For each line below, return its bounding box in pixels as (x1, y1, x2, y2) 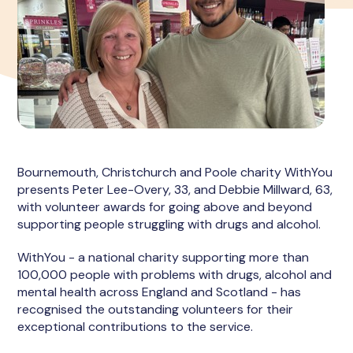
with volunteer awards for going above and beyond (17, 199, 313, 215)
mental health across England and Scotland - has (17, 284, 302, 300)
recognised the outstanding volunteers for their (17, 301, 294, 318)
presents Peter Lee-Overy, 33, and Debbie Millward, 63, (17, 181, 333, 198)
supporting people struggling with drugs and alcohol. (17, 216, 321, 232)
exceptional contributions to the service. (17, 318, 254, 335)
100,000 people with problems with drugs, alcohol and (17, 266, 333, 283)
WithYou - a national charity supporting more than (17, 249, 310, 266)
